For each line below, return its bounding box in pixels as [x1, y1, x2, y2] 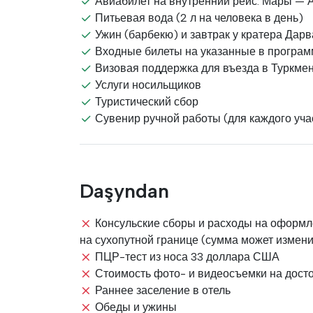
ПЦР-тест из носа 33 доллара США [92, 250, 279, 263]
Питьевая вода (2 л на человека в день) [92, 11, 303, 24]
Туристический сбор [92, 95, 198, 108]
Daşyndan [80, 179, 169, 203]
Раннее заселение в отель [92, 284, 231, 297]
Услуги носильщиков [92, 78, 201, 92]
